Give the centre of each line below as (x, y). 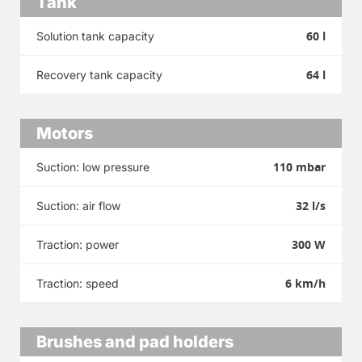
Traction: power (78, 244)
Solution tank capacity (95, 36)
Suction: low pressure (93, 166)
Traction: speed (78, 283)
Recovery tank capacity (99, 74)
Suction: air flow (78, 205)
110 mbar (299, 166)
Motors (65, 133)
